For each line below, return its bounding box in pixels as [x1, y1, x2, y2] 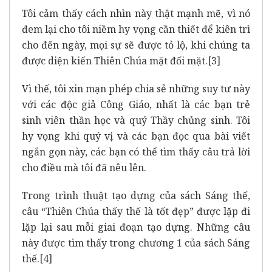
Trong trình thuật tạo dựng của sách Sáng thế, [22, 188, 250, 202]
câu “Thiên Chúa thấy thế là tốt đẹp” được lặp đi [22, 204, 250, 218]
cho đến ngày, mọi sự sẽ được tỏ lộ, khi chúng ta [22, 38, 250, 52]
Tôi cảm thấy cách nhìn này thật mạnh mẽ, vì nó [22, 6, 250, 20]
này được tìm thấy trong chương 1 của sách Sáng [22, 236, 250, 250]
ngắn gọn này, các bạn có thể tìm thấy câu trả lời [22, 144, 250, 158]
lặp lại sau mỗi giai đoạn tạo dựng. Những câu [22, 220, 250, 234]
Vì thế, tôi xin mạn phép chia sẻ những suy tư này [22, 81, 250, 95]
